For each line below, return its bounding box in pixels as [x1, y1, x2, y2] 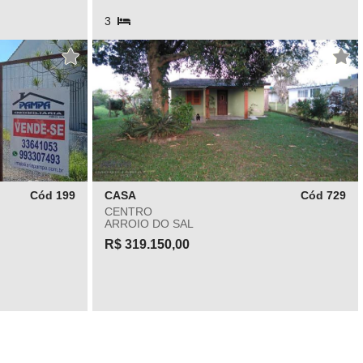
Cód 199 [29, 189, 75, 202]
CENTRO [104, 205, 152, 218]
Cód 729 [301, 189, 346, 202]
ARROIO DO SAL [104, 217, 194, 230]
